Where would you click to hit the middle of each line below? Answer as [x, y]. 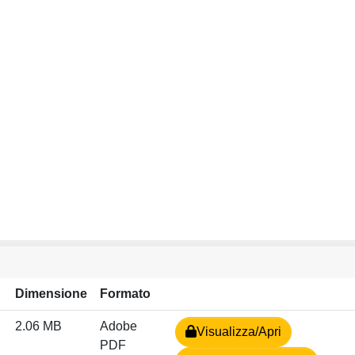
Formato [125, 294]
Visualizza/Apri [239, 332]
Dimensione [51, 294]
